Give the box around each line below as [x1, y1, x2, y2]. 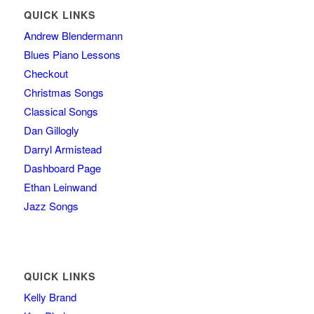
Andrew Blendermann [23, 27, 123, 43]
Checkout [23, 65, 68, 81]
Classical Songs [23, 103, 98, 118]
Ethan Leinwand [23, 179, 97, 194]
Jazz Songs [23, 198, 78, 213]
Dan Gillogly [23, 122, 79, 137]
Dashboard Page [23, 160, 101, 175]
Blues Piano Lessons [23, 46, 121, 62]
